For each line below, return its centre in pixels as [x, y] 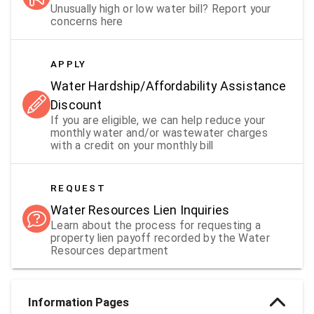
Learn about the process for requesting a [156, 225]
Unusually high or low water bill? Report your [161, 8]
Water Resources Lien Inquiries [140, 210]
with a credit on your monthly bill [132, 145]
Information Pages [78, 302]
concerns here [87, 21]
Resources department [110, 250]
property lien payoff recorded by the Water [160, 238]
